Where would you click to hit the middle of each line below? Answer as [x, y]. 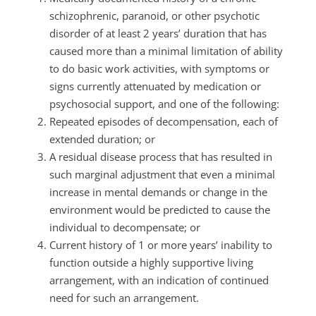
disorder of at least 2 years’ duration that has [158, 33]
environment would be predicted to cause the [160, 209]
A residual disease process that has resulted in [161, 157]
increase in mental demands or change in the [158, 192]
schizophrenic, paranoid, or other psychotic [154, 16]
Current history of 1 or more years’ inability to [161, 245]
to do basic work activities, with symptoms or [159, 68]
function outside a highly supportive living [151, 262]
